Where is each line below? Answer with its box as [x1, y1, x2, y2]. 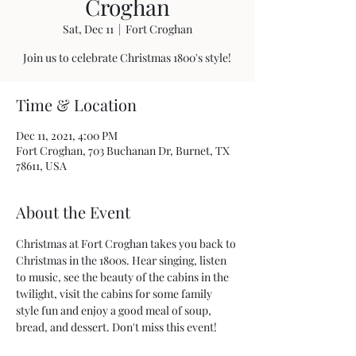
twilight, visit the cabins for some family [16, 286, 215, 301]
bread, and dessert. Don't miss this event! [16, 319, 217, 335]
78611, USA [16, 158, 67, 173]
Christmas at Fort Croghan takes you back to [16, 236, 238, 251]
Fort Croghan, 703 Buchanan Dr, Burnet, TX [16, 143, 230, 158]
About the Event [16, 201, 130, 222]
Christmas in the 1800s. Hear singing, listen [16, 253, 229, 268]
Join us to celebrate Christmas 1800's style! [23, 50, 231, 65]
